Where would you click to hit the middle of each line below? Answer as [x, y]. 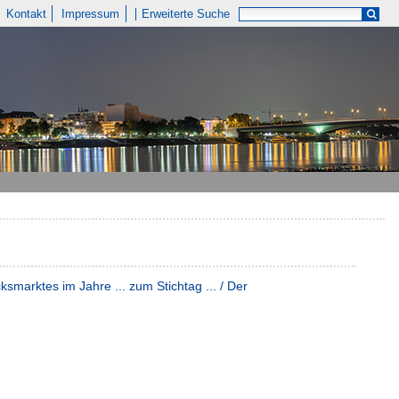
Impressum [91, 14]
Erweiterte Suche [186, 14]
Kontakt [26, 14]
